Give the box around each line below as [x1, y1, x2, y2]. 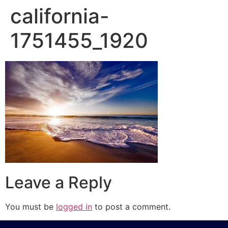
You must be [5, 202, 56, 212]
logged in [56, 202, 92, 212]
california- [10, 4, 109, 28]
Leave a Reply [5, 173, 112, 193]
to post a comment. [92, 202, 170, 212]
